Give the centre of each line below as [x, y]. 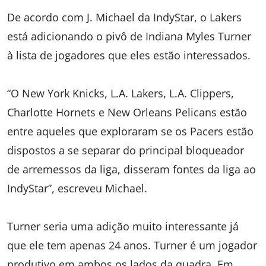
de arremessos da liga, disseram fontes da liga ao [132, 170]
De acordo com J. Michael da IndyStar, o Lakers [124, 18]
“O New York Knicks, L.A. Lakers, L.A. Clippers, [121, 94]
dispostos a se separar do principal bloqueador [126, 151]
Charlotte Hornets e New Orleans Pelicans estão [127, 113]
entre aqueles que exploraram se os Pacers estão [130, 132]
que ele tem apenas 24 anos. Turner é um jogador [132, 246]
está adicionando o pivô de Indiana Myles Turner [129, 37]
